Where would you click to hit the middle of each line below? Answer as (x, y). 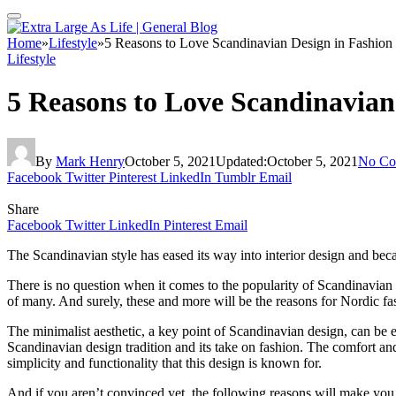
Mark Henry (90, 161)
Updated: (241, 161)
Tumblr (235, 177)
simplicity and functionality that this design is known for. (164, 362)
